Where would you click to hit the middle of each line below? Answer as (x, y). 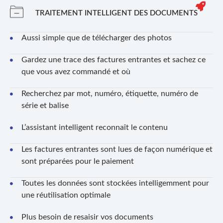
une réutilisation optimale (66, 195)
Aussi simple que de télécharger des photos (96, 38)
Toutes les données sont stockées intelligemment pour (115, 183)
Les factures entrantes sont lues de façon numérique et (117, 149)
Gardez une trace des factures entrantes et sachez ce (113, 59)
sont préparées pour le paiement (77, 161)
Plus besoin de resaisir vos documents (87, 217)
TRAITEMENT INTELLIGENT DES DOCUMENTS (116, 13)
